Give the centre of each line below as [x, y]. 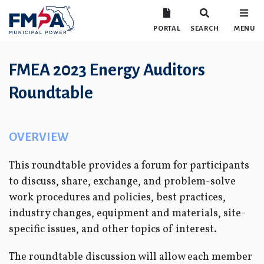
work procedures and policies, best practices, [117, 198]
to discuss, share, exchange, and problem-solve [122, 182]
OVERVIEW [39, 137]
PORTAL [167, 29]
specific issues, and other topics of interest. [113, 230]
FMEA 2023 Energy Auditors [107, 70]
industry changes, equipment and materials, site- [127, 214]
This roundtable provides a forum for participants [129, 166]
